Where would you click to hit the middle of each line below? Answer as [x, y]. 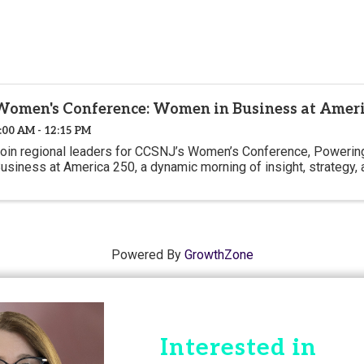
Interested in [238, 348]
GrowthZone [219, 255]
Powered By [147, 255]
